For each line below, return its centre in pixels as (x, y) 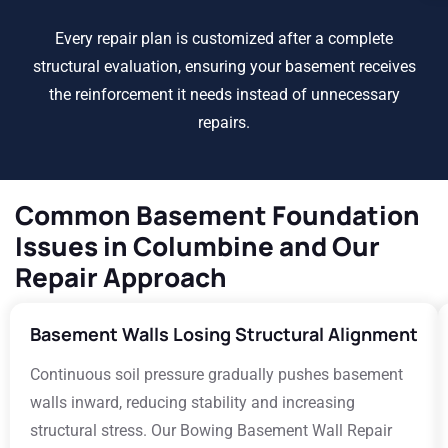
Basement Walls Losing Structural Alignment (224, 334)
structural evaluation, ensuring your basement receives (224, 66)
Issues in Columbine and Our (197, 246)
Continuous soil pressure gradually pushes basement (216, 374)
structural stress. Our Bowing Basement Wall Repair (211, 430)
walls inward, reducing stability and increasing (192, 402)
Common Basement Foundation (217, 215)
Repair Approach (121, 277)
